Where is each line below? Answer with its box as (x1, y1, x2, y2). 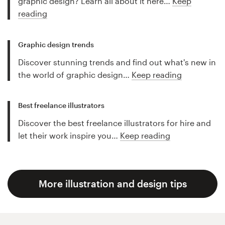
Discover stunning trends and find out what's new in (18, 57, 216, 67)
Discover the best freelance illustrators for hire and (18, 118, 211, 128)
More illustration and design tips (38, 177, 187, 189)
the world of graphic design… (18, 69, 132, 79)
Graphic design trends (18, 40, 94, 49)
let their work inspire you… (18, 130, 120, 140)
